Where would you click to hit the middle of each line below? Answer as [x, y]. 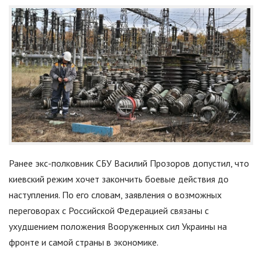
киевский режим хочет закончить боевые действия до [119, 179]
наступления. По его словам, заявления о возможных [115, 195]
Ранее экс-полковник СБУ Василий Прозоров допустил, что [129, 163]
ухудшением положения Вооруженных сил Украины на [118, 227]
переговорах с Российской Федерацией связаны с [109, 211]
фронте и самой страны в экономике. [84, 242]
